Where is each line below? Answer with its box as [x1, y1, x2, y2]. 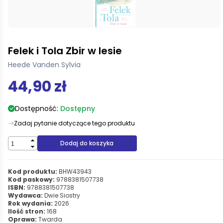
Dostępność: [15, 104, 60, 113]
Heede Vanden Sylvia [8, 60, 81, 70]
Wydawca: [8, 191, 43, 200]
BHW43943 [57, 167, 92, 176]
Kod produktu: [8, 167, 57, 176]
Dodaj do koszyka [60, 139, 114, 147]
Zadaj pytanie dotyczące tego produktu [14, 119, 135, 127]
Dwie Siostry [44, 191, 80, 200]
